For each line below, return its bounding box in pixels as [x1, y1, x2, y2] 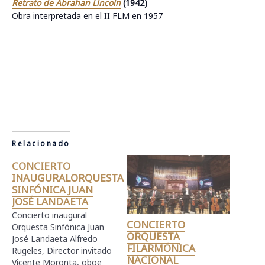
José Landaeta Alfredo [12, 233, 98, 245]
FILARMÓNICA [127, 241, 195, 256]
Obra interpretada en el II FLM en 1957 [12, 10, 163, 22]
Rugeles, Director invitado [12, 245, 112, 257]
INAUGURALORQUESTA [12, 170, 124, 185]
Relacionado [12, 138, 70, 149]
